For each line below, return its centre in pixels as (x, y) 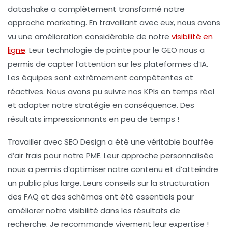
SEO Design (85, 141)
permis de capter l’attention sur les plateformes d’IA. (108, 64)
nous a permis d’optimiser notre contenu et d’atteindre (113, 169)
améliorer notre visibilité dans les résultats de (94, 210)
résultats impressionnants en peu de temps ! (93, 119)
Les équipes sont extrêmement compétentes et (101, 77)
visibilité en (192, 36)
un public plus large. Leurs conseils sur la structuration (108, 183)
